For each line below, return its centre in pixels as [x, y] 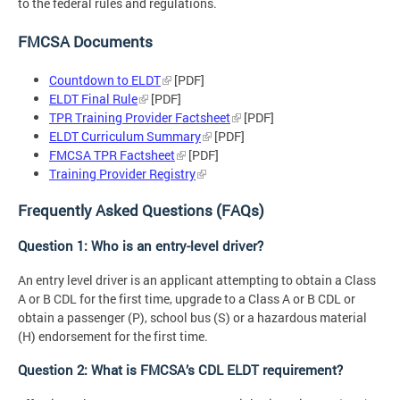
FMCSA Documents [85, 42]
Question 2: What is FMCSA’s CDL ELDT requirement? [180, 369]
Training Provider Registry [122, 174]
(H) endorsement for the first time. [113, 336]
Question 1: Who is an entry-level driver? [141, 245]
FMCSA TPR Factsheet [112, 155]
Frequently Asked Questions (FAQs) [141, 210]
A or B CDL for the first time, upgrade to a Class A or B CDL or [187, 298]
